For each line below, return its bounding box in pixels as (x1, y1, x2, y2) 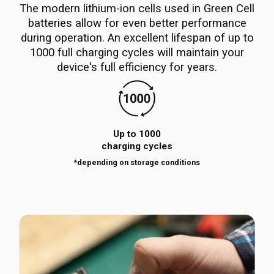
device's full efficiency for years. (57, 61, 217, 75)
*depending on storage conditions (74, 158, 200, 168)
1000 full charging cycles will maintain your (30, 46, 244, 60)
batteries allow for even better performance (28, 17, 246, 31)
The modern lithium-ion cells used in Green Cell (20, 2, 254, 16)
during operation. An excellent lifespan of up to (20, 31, 254, 45)
